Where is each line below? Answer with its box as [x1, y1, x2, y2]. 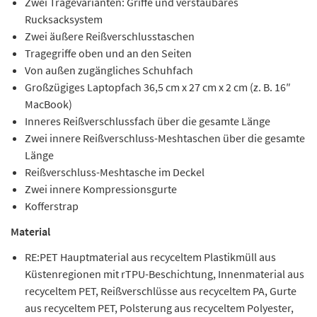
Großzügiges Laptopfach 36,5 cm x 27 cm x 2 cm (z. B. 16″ [25, 80, 291, 94]
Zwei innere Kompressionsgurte [25, 182, 177, 196]
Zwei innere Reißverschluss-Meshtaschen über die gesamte [25, 131, 305, 145]
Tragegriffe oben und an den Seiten [25, 46, 192, 60]
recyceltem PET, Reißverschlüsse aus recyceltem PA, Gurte [25, 284, 296, 298]
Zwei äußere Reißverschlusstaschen [25, 29, 195, 43]
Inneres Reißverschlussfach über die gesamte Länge [25, 114, 270, 128]
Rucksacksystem [25, 12, 103, 26]
